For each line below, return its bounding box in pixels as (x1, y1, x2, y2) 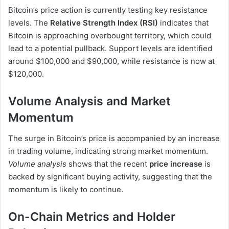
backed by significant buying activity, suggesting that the (8, 171, 212, 181)
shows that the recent (66, 158, 149, 169)
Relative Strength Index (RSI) (50, 18, 158, 28)
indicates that (158, 18, 209, 28)
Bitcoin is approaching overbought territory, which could (8, 31, 211, 41)
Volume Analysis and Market (8, 94, 171, 109)
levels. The (8, 18, 50, 28)
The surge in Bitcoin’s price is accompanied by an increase (8, 133, 220, 143)
